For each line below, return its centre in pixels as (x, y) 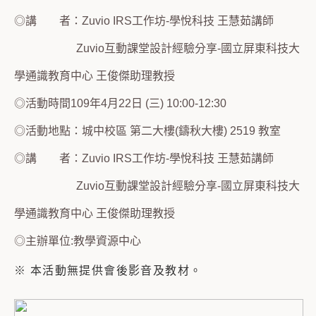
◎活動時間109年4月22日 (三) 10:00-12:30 (120, 103)
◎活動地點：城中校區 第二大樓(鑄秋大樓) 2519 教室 (147, 131)
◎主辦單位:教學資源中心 (78, 241)
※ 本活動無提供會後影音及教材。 (108, 271)
